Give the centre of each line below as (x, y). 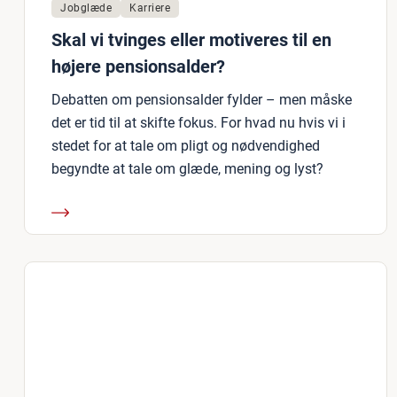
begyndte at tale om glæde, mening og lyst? (187, 169)
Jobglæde (86, 8)
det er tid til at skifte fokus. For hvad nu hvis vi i (198, 123)
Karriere (150, 8)
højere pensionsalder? (138, 66)
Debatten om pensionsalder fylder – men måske (202, 100)
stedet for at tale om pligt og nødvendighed (186, 146)
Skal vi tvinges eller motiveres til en (191, 40)
